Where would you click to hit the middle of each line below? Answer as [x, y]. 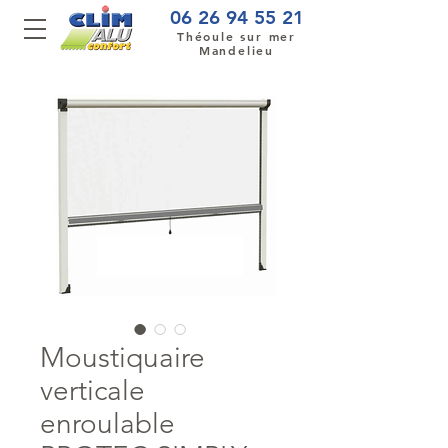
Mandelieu [236, 50]
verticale [92, 390]
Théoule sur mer [236, 36]
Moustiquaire [122, 357]
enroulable [107, 423]
